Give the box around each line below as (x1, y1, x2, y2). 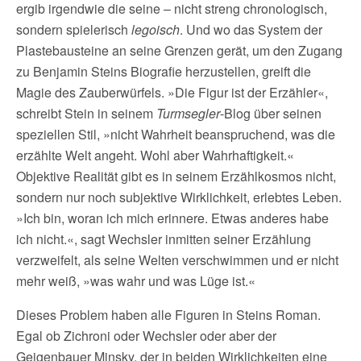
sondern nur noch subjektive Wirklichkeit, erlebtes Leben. (16, 188, 342, 206)
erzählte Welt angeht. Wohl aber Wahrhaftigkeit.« (16, 146, 294, 164)
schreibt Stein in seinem (16, 104, 156, 122)
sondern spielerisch (16, 20, 131, 39)
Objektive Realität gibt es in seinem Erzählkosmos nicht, (16, 167, 336, 185)
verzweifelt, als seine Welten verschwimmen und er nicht (16, 251, 338, 269)
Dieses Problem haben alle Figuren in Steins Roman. (16, 305, 321, 324)
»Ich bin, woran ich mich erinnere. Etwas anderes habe (16, 209, 329, 227)
